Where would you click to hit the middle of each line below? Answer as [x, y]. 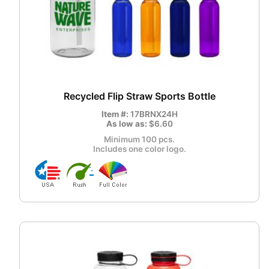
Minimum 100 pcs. [139, 140]
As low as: [127, 124]
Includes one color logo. [139, 149]
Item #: [116, 114]
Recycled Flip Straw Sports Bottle [139, 96]
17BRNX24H [154, 114]
